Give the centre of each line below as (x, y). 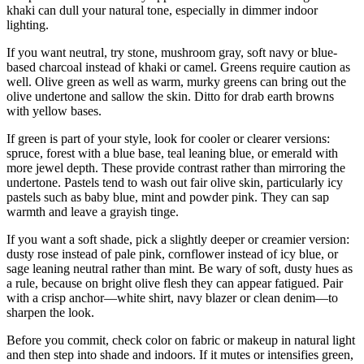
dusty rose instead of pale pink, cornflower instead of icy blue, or (172, 253)
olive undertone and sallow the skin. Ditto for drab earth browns (170, 96)
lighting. (28, 24)
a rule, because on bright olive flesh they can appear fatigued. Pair (175, 283)
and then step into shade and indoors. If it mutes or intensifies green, (180, 354)
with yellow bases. (54, 110)
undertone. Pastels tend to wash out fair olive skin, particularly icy (175, 182)
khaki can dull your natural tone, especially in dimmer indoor (162, 10)
